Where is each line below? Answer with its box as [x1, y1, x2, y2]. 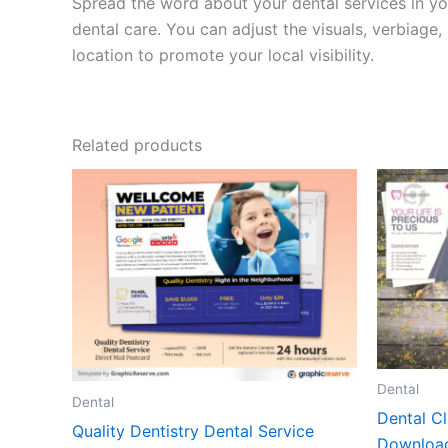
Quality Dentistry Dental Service [72, 420, 314, 441]
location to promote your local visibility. [72, 44, 374, 65]
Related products [72, 134, 202, 155]
